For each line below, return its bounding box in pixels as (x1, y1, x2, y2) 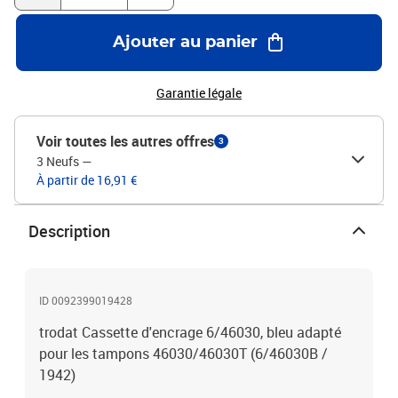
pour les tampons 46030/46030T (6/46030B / (39, 344, 328, 363)
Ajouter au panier (112, 35, 258, 51)
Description (28, 220, 110, 242)
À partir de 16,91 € (36, 171, 137, 188)
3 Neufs (36, 153, 79, 170)
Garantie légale (156, 84, 242, 101)
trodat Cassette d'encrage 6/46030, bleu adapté (39, 322, 341, 342)
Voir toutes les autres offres (36, 131, 214, 151)
